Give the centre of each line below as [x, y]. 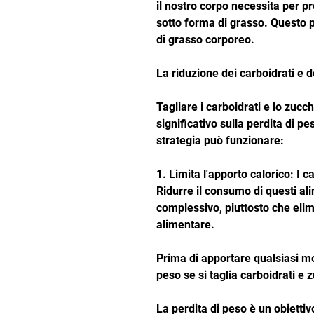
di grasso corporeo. [205, 40]
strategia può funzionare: [220, 141]
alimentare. [185, 225]
